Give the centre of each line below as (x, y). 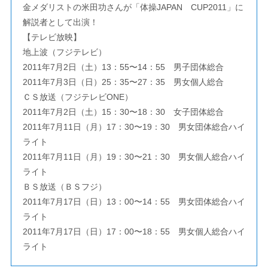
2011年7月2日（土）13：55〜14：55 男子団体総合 (123, 67)
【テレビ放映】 (52, 37)
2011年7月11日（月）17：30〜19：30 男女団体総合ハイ (134, 127)
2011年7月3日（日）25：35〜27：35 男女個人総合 (123, 82)
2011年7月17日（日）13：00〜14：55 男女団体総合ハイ (134, 202)
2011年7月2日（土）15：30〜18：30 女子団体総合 (123, 112)
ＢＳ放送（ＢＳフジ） (64, 187)
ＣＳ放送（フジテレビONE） (77, 97)
